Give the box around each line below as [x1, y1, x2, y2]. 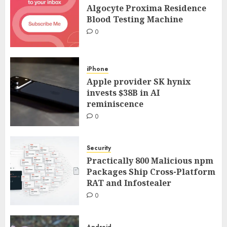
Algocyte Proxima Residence [87, 2, 206, 14]
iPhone [87, 64, 108, 73]
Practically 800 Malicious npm [87, 155, 213, 166]
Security [87, 143, 111, 153]
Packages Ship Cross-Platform [87, 166, 215, 177]
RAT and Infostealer [87, 177, 171, 188]
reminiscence [87, 98, 143, 109]
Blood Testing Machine [87, 13, 183, 25]
